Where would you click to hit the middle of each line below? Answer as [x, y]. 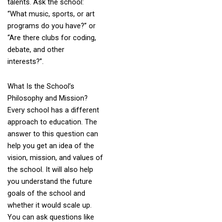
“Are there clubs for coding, [52, 38]
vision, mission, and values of [55, 157]
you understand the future [50, 181]
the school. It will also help [50, 169]
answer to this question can [53, 134]
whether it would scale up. [49, 205]
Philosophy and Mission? [47, 98]
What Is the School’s [41, 86]
